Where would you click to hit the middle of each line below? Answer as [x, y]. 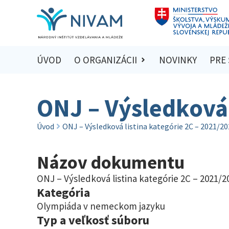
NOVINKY [178, 60]
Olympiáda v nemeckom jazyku [101, 206]
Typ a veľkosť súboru [93, 220]
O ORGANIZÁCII [105, 60]
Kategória [63, 192]
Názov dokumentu [111, 162]
